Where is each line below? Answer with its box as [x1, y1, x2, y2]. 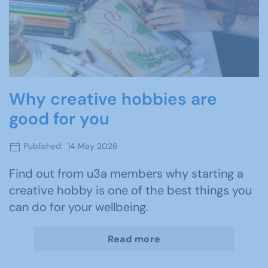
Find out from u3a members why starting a [9, 165, 243, 181]
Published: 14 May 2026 [21, 141, 118, 152]
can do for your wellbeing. [9, 199, 148, 215]
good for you [9, 108, 109, 130]
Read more [107, 232, 161, 245]
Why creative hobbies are [9, 88, 217, 111]
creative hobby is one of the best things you [9, 182, 252, 198]
